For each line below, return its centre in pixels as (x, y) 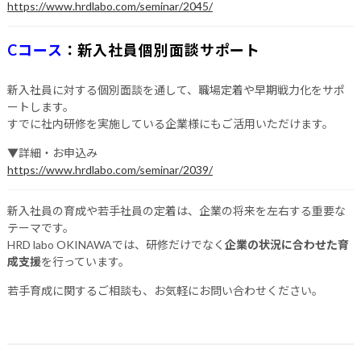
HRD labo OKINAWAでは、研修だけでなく (116, 244)
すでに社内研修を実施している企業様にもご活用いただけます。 (170, 123)
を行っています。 (85, 261)
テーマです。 (40, 227)
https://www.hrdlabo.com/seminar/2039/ (110, 169)
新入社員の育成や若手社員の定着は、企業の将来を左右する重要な (176, 210)
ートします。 (40, 106)
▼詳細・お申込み (52, 152)
